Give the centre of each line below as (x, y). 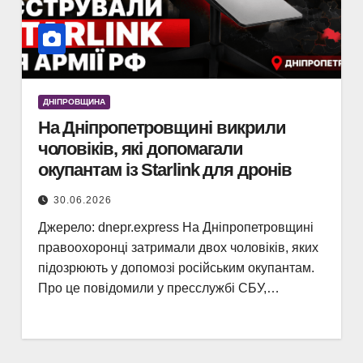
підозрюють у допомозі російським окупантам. (176, 268)
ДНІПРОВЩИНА (74, 102)
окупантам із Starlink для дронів (164, 170)
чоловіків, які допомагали (141, 149)
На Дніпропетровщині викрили (162, 128)
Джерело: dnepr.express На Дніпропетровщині (175, 227)
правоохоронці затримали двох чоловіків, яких (178, 248)
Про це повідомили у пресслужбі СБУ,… (158, 288)
